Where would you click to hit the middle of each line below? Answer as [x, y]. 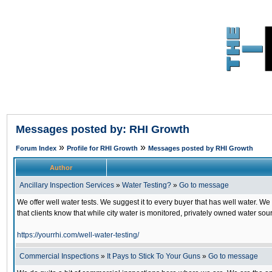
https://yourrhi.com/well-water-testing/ [78, 235]
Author [61, 168]
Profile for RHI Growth [102, 148]
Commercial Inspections [59, 256]
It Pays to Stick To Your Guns [154, 256]
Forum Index [36, 148]
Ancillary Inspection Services [67, 185]
